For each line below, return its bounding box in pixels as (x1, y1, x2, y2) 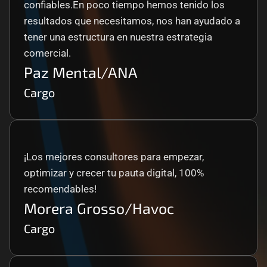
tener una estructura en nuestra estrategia (24, 31, 212, 43)
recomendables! (24, 183, 97, 195)
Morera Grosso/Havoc (24, 199, 174, 217)
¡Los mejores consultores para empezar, (24, 151, 204, 163)
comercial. (24, 47, 71, 59)
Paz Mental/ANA (24, 63, 138, 81)
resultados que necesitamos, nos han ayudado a (24, 15, 240, 27)
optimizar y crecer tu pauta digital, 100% (24, 167, 204, 179)
